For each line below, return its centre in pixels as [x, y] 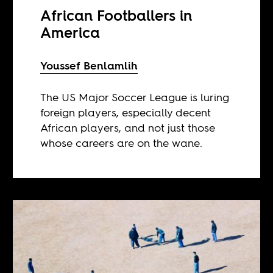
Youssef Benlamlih [89, 65]
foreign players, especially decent [126, 112]
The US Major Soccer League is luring [135, 97]
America [70, 32]
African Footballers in [116, 15]
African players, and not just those [128, 127]
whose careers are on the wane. [122, 143]
